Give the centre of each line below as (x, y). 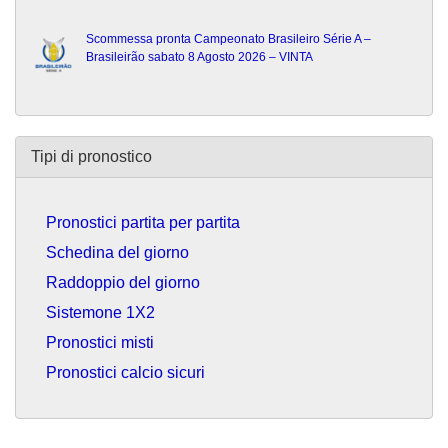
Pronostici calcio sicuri (125, 373)
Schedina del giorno (117, 253)
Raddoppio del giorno (123, 283)
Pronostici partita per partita (143, 223)
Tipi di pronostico (91, 157)
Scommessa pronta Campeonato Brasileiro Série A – (228, 39)
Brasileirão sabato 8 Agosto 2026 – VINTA (199, 57)
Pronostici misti (100, 343)
